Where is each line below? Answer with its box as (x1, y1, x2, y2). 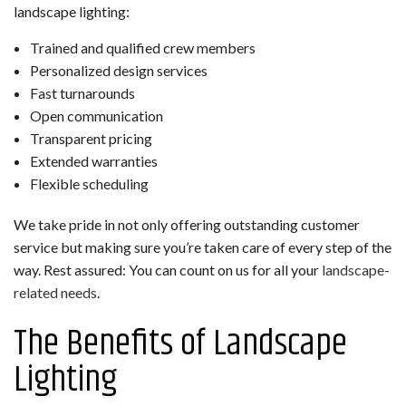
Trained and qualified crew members (29, 38, 256, 56)
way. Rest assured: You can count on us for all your (14, 260, 322, 278)
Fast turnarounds (29, 83, 135, 101)
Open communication (29, 106, 163, 124)
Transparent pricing (29, 129, 152, 147)
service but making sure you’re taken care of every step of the (14, 237, 391, 256)
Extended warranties (29, 151, 158, 169)
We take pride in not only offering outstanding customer (14, 215, 360, 233)
